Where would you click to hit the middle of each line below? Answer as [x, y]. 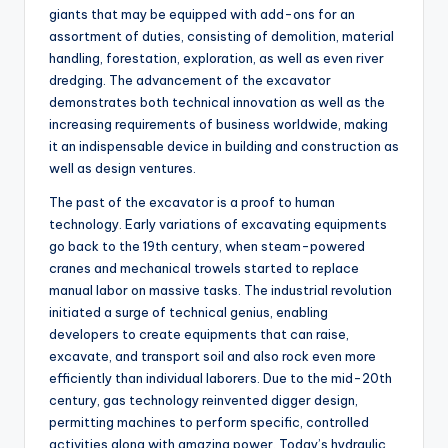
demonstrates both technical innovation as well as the [217, 102]
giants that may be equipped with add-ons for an [202, 14]
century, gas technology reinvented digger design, [203, 400]
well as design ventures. [122, 168]
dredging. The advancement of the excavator [190, 80]
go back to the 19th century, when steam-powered [207, 246]
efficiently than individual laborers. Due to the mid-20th [220, 378]
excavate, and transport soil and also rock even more [212, 356]
